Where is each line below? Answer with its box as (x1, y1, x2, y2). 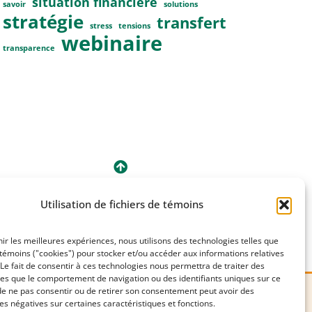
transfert (157, 12, 226, 34)
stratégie (3, 9, 84, 35)
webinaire (61, 29, 162, 58)
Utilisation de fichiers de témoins (40, 197, 203, 211)
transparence (3, 43, 55, 54)
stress (90, 21, 112, 31)
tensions (118, 21, 150, 31)
